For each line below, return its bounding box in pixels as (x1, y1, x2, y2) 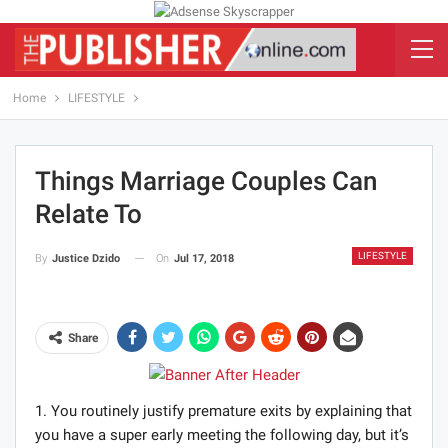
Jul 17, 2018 (174, 251, 234, 265)
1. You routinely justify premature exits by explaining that (35, 402, 412, 421)
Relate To (35, 198, 142, 229)
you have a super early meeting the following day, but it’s (35, 426, 409, 445)
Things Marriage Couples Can (35, 165, 377, 196)
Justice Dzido (52, 251, 120, 265)
